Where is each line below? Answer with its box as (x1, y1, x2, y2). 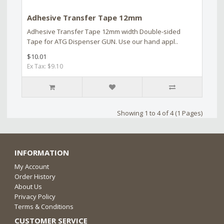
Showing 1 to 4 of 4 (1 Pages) (117, 108, 202, 117)
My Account (14, 161, 49, 171)
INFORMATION (14, 147, 69, 157)
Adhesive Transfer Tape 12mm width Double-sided (27, 26, 180, 36)
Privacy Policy (14, 191, 55, 201)
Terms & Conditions (14, 201, 73, 211)
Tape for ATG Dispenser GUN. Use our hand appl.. (27, 36, 178, 46)
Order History (14, 171, 55, 181)
